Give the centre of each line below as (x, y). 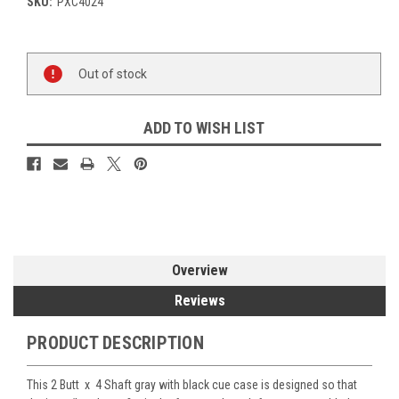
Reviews (199, 301)
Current (47, 61)
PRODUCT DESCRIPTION (115, 343)
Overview (199, 271)
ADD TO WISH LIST (204, 128)
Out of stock (113, 73)
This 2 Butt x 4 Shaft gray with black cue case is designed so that (192, 385)
